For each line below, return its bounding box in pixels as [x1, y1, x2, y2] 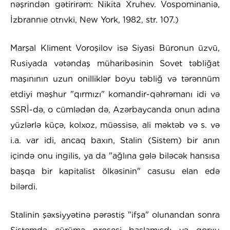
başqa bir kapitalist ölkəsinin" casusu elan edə [10, 166, 220, 177]
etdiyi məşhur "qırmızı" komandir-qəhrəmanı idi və [10, 89, 220, 100]
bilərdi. [10, 182, 37, 192]
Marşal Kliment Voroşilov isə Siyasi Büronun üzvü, [10, 43, 220, 53]
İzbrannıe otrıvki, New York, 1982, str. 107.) [10, 15, 179, 25]
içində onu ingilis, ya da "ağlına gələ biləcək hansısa [10, 151, 220, 161]
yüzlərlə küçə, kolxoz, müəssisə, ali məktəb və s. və [10, 120, 220, 130]
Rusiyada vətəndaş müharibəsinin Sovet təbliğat [10, 59, 220, 69]
